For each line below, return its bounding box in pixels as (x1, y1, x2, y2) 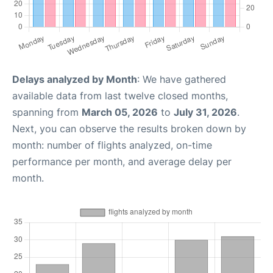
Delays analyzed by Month (12, 73, 137, 85)
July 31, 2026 (174, 106, 237, 118)
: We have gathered (137, 73, 226, 85)
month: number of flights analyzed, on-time (12, 139, 212, 151)
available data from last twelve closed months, (12, 90, 228, 102)
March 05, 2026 (82, 106, 158, 118)
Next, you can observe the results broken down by (12, 122, 246, 135)
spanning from (12, 106, 82, 118)
